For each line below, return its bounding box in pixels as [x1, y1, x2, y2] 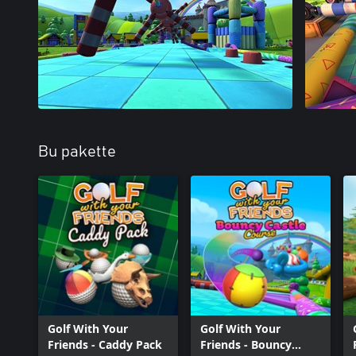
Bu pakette [38, 144, 116, 160]
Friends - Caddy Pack [48, 337, 162, 352]
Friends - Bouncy [200, 337, 292, 352]
